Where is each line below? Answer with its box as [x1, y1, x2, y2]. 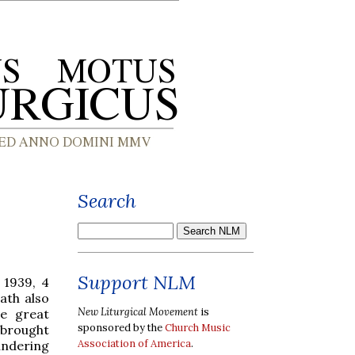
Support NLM [78, 270, 196, 295]
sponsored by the [78, 320, 165, 334]
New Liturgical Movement [78, 304, 198, 319]
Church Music [165, 320, 231, 334]
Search [78, 189, 136, 213]
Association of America [78, 336, 191, 350]
